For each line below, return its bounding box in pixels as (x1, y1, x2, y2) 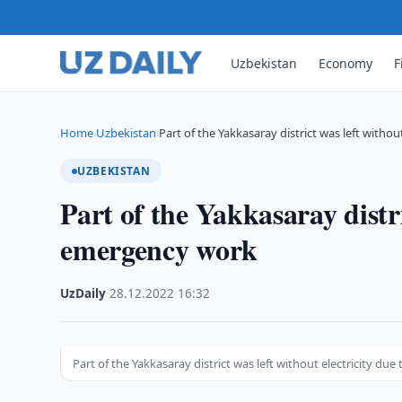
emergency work (60, 228, 258, 270)
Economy (319, 54, 373, 72)
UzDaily (60, 285, 107, 301)
